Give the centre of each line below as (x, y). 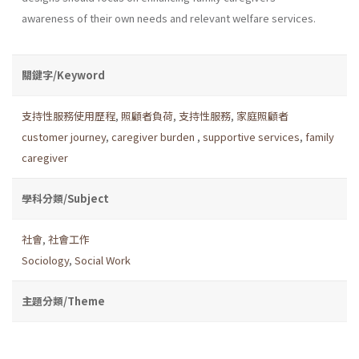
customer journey (64, 136)
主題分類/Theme (63, 301)
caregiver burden (154, 136)
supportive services (251, 136)
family (320, 136)
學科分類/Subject (65, 198)
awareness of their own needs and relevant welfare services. (169, 18)
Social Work (103, 260)
